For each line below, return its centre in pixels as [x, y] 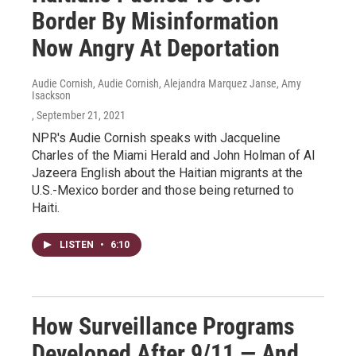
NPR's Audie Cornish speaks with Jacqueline [156, 138]
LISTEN [78, 245]
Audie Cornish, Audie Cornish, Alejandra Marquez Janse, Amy [166, 83]
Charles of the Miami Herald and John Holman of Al [173, 155]
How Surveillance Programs [163, 326]
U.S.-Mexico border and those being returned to [163, 190]
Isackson [51, 95]
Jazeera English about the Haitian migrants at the [167, 173]
